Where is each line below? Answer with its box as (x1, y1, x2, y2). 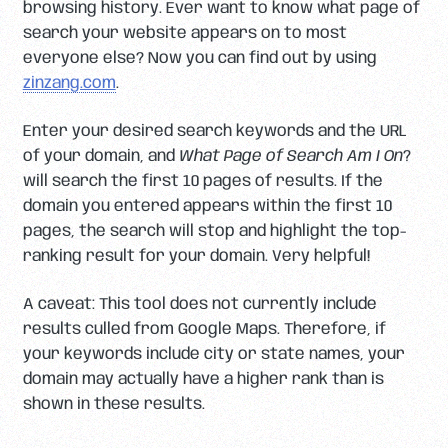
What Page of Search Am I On (178, 148, 403, 166)
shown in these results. (22, 395, 205, 413)
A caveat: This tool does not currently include (22, 295, 377, 313)
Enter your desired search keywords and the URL (22, 123, 407, 141)
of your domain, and (22, 148, 179, 166)
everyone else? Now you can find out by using (22, 50, 377, 68)
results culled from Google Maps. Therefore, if (22, 320, 386, 338)
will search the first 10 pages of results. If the (22, 173, 383, 191)
